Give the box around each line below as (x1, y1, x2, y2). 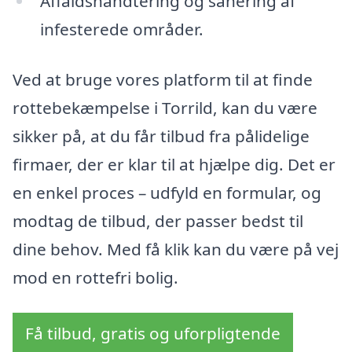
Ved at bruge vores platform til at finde (13, 68, 313, 90)
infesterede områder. (39, 17, 203, 40)
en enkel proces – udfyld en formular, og (13, 181, 321, 203)
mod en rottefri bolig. (13, 266, 178, 288)
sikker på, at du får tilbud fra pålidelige (13, 124, 310, 147)
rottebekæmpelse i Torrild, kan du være (13, 96, 317, 119)
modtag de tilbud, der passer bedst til (13, 209, 303, 232)
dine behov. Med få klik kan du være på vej (13, 237, 339, 260)
